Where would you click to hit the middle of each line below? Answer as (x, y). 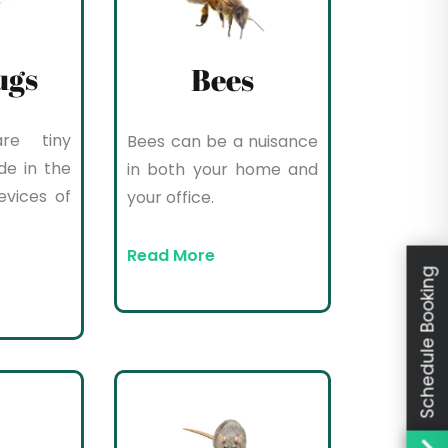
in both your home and (222, 170)
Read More (171, 256)
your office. (171, 198)
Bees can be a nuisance (222, 142)
